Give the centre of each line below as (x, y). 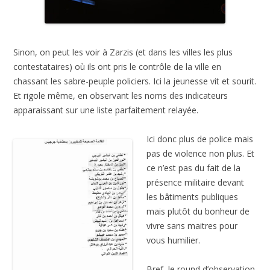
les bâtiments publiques (193, 196)
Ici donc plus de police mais (200, 139)
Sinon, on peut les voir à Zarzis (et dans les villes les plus (123, 52)
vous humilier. (174, 240)
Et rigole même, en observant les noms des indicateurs (121, 95)
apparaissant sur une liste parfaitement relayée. (106, 110)
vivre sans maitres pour (192, 225)
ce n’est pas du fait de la (194, 168)
